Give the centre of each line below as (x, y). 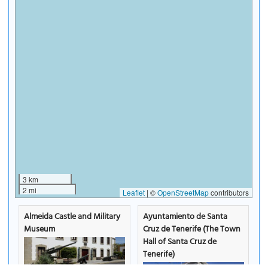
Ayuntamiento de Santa (185, 217)
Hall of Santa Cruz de (179, 242)
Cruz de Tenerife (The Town (191, 229)
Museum (40, 229)
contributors (229, 192)
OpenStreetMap (183, 192)
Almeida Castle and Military (72, 217)
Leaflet (134, 192)
